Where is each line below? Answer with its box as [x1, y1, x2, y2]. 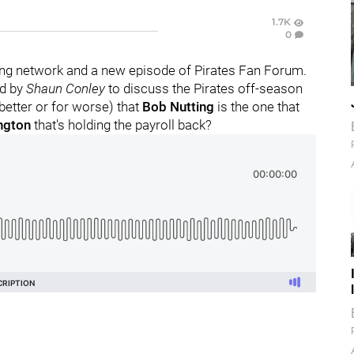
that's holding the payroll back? [31, 117, 212, 133]
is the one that [214, 99, 299, 115]
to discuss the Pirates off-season [105, 81, 303, 96]
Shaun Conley [26, 81, 105, 96]
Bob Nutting [142, 99, 214, 115]
